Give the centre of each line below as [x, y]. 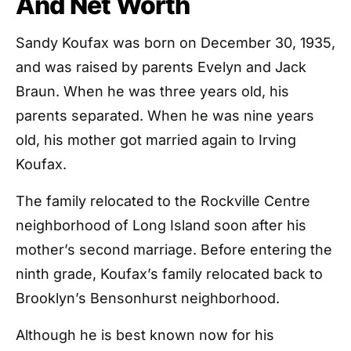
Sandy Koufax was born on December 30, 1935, [175, 43]
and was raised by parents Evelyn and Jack [161, 67]
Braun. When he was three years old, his [152, 91]
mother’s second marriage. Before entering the [174, 250]
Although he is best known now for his [145, 335]
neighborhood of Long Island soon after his [161, 225]
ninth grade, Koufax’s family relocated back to [169, 274]
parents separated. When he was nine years [165, 116]
